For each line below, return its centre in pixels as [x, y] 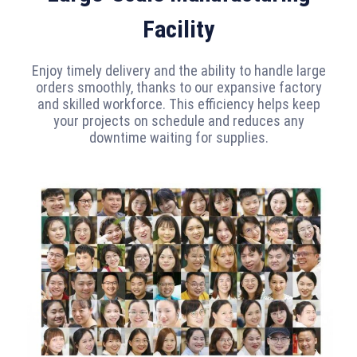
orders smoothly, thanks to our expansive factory [178, 87]
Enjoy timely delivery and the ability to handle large [178, 70]
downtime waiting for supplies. [178, 137]
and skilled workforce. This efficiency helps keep [178, 104]
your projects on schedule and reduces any [178, 120]
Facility [178, 29]
